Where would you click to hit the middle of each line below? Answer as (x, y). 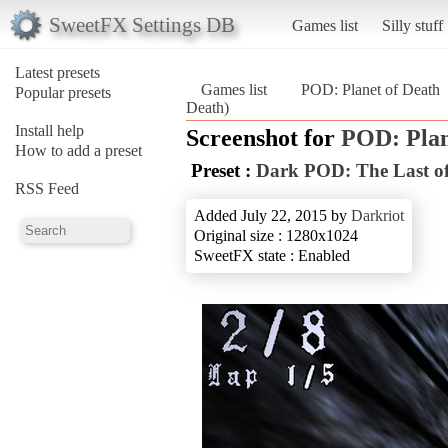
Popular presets (63, 92)
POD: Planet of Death (370, 89)
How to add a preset (78, 150)
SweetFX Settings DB (141, 24)
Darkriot (377, 215)
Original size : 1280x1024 (276, 235)
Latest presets (57, 72)
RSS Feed (47, 188)
